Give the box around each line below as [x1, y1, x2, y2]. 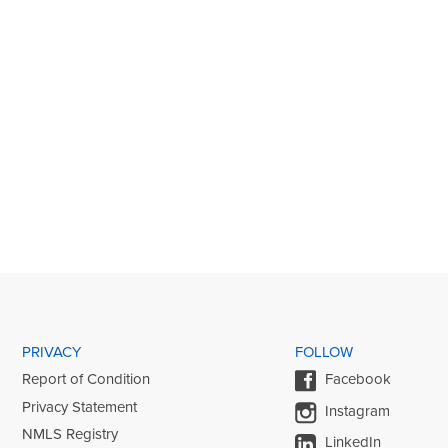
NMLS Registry [22, 425, 119, 444]
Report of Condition [22, 370, 151, 389]
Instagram [325, 401, 390, 420]
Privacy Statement [22, 397, 138, 416]
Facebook [325, 370, 391, 389]
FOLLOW [295, 342, 353, 361]
